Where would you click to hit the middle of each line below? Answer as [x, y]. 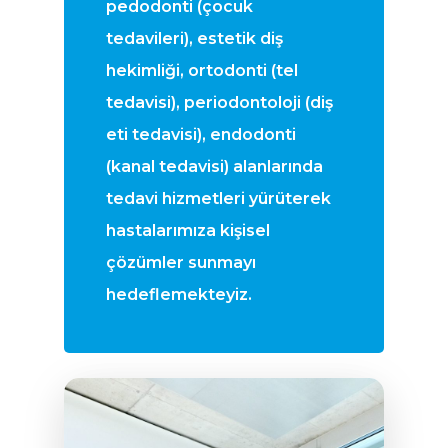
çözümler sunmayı [180, 263]
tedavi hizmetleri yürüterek [218, 199]
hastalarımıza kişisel [187, 231]
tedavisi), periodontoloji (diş [219, 103]
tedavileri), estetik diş [194, 39]
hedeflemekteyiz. [178, 295]
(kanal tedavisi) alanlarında [214, 167]
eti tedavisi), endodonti [200, 135]
